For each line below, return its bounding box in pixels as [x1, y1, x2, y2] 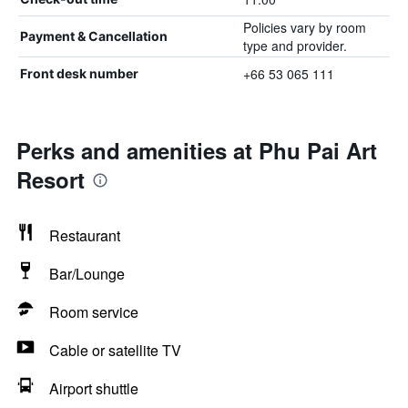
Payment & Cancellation [20, 28, 168, 44]
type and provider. [242, 36, 347, 55]
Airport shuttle [49, 378, 138, 399]
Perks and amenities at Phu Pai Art [16, 135, 377, 166]
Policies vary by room [242, 18, 366, 36]
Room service [49, 301, 138, 322]
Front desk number [20, 66, 138, 81]
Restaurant [49, 225, 120, 246]
